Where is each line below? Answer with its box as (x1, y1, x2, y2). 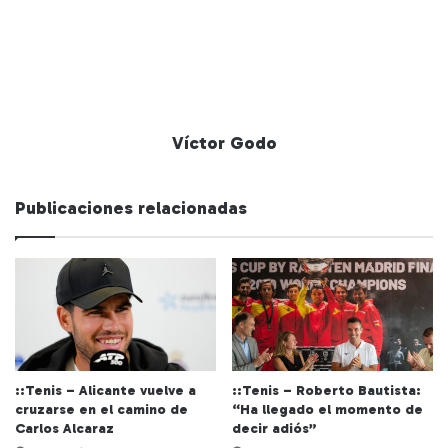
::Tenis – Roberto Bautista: (232, 382, 421, 400)
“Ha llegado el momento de (232, 401, 423, 419)
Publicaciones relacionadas (15, 196, 247, 219)
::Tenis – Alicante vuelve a (15, 382, 196, 400)
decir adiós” (232, 420, 317, 438)
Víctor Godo (171, 131, 277, 154)
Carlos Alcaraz (15, 420, 114, 438)
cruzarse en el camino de (15, 401, 188, 419)
